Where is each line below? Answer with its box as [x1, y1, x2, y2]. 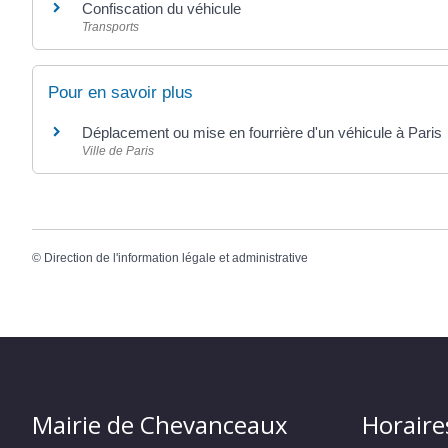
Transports [82, 19, 139, 34]
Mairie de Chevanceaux [32, 407, 288, 441]
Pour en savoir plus [48, 83, 193, 103]
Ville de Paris [82, 144, 154, 159]
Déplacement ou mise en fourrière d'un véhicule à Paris [82, 124, 446, 142]
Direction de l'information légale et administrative [44, 251, 308, 266]
